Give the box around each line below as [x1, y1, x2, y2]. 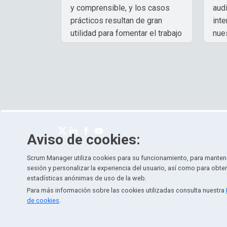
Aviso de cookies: [27, 131, 140, 148]
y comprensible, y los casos [70, 3, 170, 13]
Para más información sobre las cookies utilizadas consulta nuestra [27, 186, 226, 194]
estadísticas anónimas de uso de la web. [27, 174, 146, 182]
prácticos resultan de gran [70, 15, 162, 25]
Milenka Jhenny [70, 61, 128, 71]
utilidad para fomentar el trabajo [70, 28, 182, 38]
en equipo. [70, 41, 107, 51]
